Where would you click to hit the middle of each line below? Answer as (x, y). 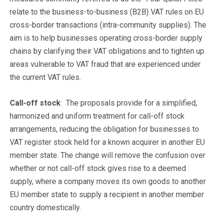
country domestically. (45, 207)
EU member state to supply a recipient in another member (107, 194)
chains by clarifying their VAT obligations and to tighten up (107, 51)
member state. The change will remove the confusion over (108, 155)
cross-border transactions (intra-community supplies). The (108, 25)
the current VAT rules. (45, 77)
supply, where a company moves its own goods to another (108, 181)
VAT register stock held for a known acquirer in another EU (107, 142)
